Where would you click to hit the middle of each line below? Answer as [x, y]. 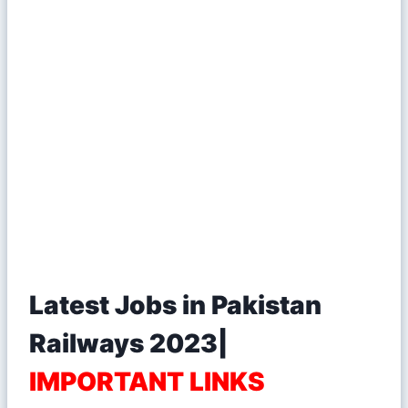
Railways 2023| [128, 343]
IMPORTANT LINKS [147, 381]
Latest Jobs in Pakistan [175, 305]
